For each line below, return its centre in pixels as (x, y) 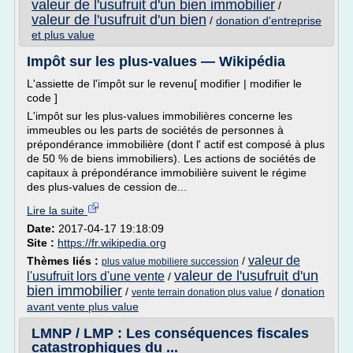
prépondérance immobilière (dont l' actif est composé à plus (176, 144)
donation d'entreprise (269, 20)
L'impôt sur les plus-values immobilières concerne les (160, 116)
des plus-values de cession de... (107, 187)
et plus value (63, 35)
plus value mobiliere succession (170, 262)
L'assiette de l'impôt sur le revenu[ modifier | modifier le (164, 84)
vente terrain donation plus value (202, 292)
